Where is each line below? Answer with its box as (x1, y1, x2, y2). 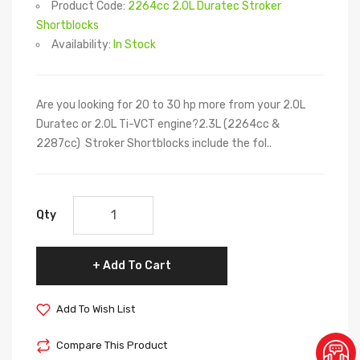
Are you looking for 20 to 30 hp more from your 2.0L (36, 97, 305, 112)
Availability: (51, 37, 113, 51)
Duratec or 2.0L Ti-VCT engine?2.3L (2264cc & (36, 117, 280, 131)
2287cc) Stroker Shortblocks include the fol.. (36, 136, 272, 150)
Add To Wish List (56, 302, 135, 315)
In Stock (113, 37, 156, 51)
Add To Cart (103, 258, 171, 272)
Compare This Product (56, 338, 167, 351)
